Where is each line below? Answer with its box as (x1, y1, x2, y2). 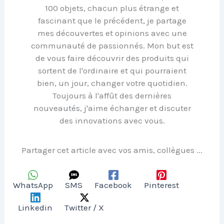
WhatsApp (13, 180, 53, 190)
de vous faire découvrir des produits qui (35, 52, 189, 63)
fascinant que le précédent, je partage (37, 15, 186, 25)
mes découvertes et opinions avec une (37, 27, 187, 38)
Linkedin (18, 202, 53, 212)
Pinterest (144, 180, 179, 190)
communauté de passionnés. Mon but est (30, 40, 193, 50)
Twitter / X (64, 202, 104, 212)
